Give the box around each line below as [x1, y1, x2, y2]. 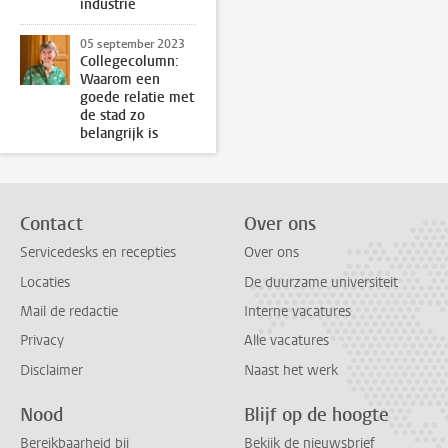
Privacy [20, 331, 64, 351]
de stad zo [80, 105, 145, 125]
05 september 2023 [80, 35, 185, 52]
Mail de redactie [20, 301, 118, 321]
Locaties [20, 272, 70, 292]
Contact [20, 211, 83, 236]
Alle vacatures [244, 331, 329, 351]
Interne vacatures [244, 301, 351, 321]
